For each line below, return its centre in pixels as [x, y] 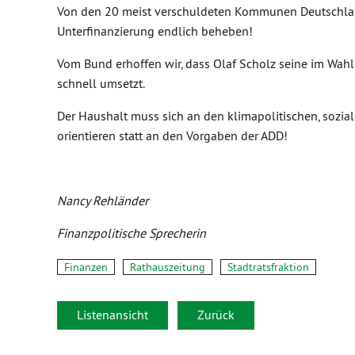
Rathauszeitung [168, 267]
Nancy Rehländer [103, 200]
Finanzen [86, 267]
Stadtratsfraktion [268, 267]
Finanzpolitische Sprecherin [132, 233]
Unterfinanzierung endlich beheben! [155, 31]
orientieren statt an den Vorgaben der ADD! [172, 136]
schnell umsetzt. [101, 83]
